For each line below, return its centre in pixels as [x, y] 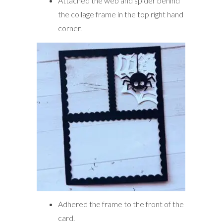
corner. [70, 28]
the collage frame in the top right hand [120, 14]
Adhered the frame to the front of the [121, 204]
